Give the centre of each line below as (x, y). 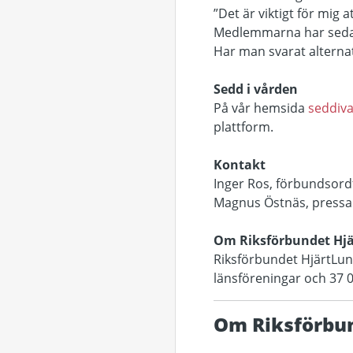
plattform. (243, 127)
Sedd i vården (256, 89)
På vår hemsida (261, 108)
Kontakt (240, 165)
